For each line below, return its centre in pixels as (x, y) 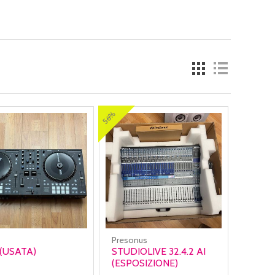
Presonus (130, 240)
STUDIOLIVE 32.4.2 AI (159, 252)
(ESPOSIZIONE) (145, 263)
